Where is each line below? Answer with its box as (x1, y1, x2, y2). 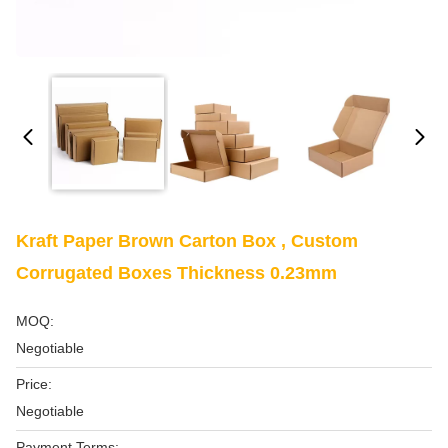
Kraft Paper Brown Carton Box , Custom (16, 231, 358, 251)
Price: (16, 376, 52, 392)
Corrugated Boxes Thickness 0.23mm (16, 263, 337, 283)
